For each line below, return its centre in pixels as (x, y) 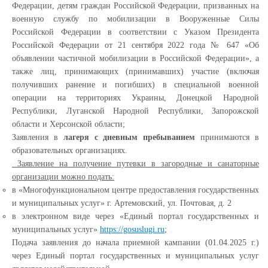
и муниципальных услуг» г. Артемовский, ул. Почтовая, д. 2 (122, 203)
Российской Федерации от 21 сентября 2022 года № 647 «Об (135, 45)
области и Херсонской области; (68, 124)
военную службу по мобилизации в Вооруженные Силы (135, 19)
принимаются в (230, 137)
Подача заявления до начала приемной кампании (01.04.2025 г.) (135, 243)
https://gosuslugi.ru (132, 229)
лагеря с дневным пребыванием (132, 137)
